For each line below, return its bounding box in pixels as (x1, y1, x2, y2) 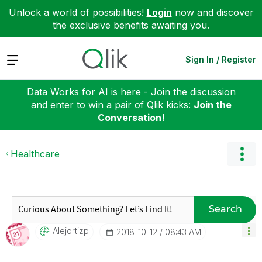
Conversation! (97, 111, 165, 123)
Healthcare (11, 147, 60, 160)
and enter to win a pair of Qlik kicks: (30, 98, 194, 111)
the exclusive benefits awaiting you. (53, 19, 209, 31)
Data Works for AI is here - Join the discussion (26, 85, 236, 98)
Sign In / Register (185, 54, 256, 64)
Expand (6, 53, 39, 65)
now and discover (171, 6, 254, 18)
